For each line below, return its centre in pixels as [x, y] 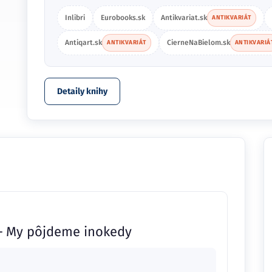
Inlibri [75, 18]
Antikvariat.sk [184, 18]
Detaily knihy [82, 91]
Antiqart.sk [83, 42]
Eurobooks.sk [123, 18]
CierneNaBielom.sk [198, 42]
